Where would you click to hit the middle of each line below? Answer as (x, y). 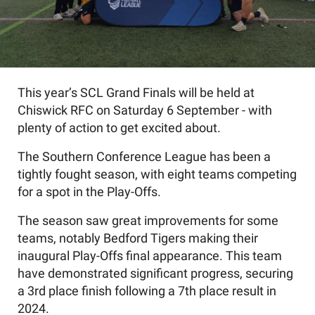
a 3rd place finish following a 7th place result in (147, 291)
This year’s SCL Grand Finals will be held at (136, 92)
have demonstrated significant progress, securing (155, 273)
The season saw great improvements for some (148, 220)
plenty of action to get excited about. (121, 128)
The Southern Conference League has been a (144, 156)
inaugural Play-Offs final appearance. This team (150, 256)
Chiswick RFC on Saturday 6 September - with (145, 110)
